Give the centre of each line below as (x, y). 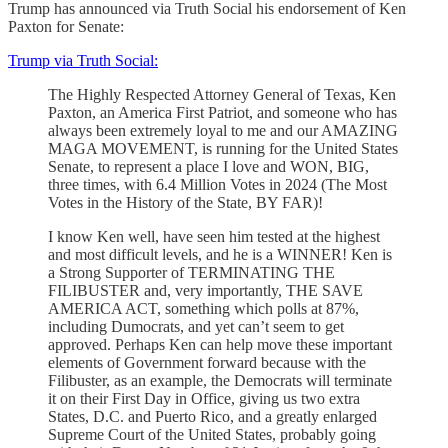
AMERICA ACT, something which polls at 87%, (203, 308)
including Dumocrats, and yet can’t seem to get (196, 326)
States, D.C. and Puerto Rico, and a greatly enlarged (212, 416)
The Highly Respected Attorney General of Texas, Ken (222, 94)
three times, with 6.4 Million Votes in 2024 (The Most (217, 184)
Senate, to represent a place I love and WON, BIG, (208, 166)
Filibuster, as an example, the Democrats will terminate (220, 380)
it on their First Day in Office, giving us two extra (204, 398)
